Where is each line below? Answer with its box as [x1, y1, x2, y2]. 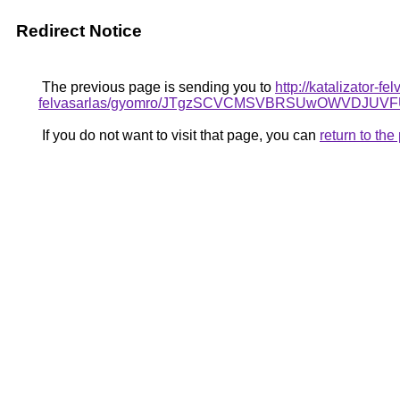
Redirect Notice [16, 21, 142, 40]
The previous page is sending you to [38, 79, 275, 95]
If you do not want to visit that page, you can [38, 128, 320, 143]
